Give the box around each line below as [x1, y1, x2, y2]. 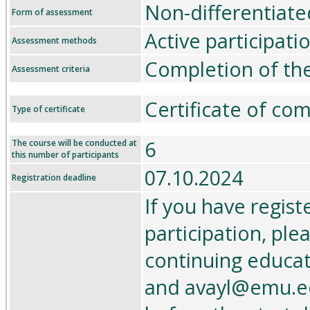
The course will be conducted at [12, 137, 137, 149]
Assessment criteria [12, 63, 90, 75]
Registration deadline [12, 172, 96, 183]
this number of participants [12, 149, 119, 161]
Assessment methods [12, 35, 97, 46]
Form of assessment [12, 6, 93, 18]
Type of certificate [12, 103, 85, 115]
